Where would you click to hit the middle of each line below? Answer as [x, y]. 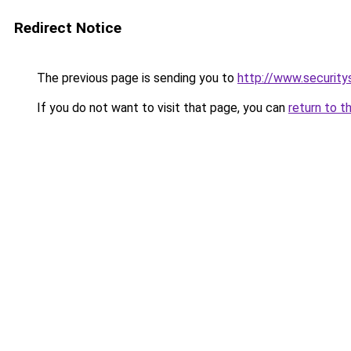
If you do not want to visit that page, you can [161, 108]
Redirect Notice [68, 28]
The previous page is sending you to [136, 78]
